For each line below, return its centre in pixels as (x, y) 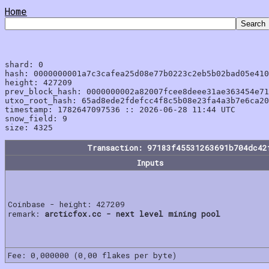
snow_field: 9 (36, 119)
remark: (26, 214)
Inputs (150, 163)
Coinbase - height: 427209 (66, 204)
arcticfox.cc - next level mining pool (132, 214)
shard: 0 (24, 65)
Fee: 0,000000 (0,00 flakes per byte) (92, 255)
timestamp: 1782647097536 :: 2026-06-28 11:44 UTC (120, 110)
